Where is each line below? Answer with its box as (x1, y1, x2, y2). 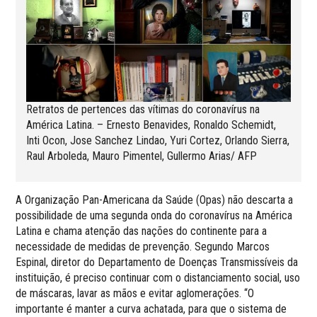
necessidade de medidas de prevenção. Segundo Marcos (16, 239, 270, 253)
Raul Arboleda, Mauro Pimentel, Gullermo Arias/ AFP (26, 149, 258, 163)
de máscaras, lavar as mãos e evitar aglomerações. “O (16, 286, 255, 300)
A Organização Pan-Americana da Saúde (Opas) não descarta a (16, 192, 294, 207)
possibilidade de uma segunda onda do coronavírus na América (16, 208, 293, 222)
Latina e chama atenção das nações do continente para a (16, 224, 267, 238)
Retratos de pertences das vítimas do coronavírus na (26, 102, 260, 116)
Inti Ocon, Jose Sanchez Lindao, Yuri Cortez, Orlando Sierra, (26, 133, 290, 147)
